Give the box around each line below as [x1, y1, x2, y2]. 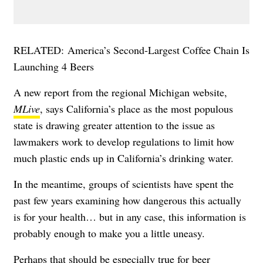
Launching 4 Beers [14, 59, 94, 74]
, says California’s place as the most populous [40, 102, 233, 116]
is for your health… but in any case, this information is [14, 210, 246, 224]
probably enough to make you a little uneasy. [14, 226, 205, 241]
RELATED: [14, 43, 68, 58]
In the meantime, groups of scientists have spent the [14, 177, 234, 191]
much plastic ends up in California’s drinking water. [14, 151, 234, 166]
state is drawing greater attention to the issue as [14, 118, 215, 133]
